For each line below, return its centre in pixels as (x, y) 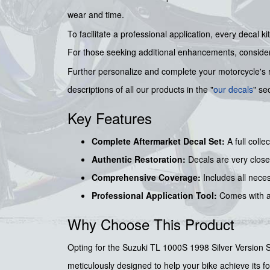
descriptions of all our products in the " (140, 89)
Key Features (110, 118)
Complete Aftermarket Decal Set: (158, 141)
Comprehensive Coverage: (146, 177)
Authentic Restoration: (139, 159)
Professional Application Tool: (154, 196)
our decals (233, 89)
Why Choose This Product (151, 224)
